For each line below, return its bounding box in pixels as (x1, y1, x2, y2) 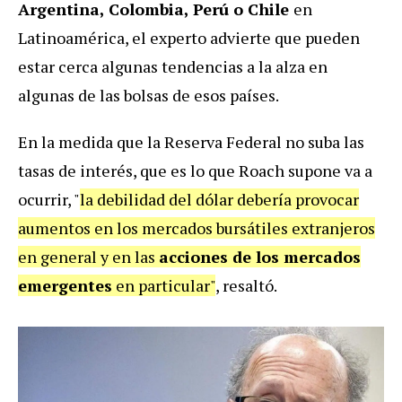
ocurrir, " (18, 188, 80, 211)
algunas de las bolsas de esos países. (18, 84, 279, 107)
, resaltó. (215, 275, 277, 297)
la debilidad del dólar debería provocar (80, 188, 359, 211)
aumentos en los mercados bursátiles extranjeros (18, 217, 375, 240)
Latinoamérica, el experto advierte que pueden (18, 27, 360, 49)
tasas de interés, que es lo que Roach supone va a (18, 160, 372, 182)
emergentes (18, 275, 112, 297)
